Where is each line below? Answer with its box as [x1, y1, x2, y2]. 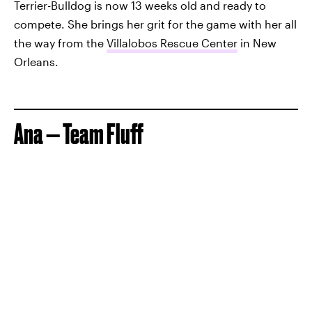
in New [237, 36, 276, 49]
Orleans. [14, 54, 58, 68]
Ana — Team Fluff [14, 118, 143, 150]
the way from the [14, 36, 107, 49]
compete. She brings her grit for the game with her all [14, 17, 297, 31]
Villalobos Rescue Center [107, 36, 237, 49]
